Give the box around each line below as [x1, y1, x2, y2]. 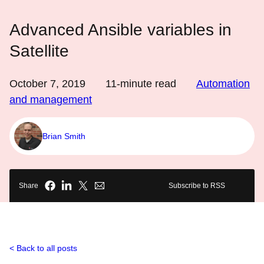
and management [9, 94, 92, 105]
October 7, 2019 [9, 78, 85, 90]
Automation [196, 78, 250, 90]
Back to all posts [16, 243, 77, 253]
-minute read [117, 78, 176, 90]
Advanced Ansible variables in [9, 21, 232, 39]
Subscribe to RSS [169, 181, 225, 190]
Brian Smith [42, 131, 85, 141]
